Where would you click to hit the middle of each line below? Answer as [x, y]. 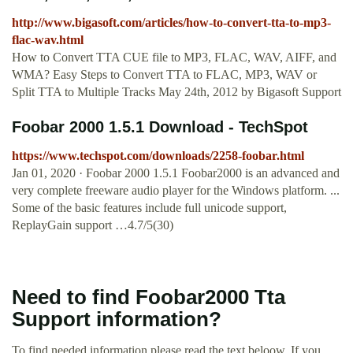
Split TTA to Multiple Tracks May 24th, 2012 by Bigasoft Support [176, 92]
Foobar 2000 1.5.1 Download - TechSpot [160, 127]
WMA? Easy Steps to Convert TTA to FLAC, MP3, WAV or [164, 75]
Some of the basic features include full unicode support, [149, 208]
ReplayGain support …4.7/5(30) [93, 225]
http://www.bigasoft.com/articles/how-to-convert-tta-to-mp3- [171, 23]
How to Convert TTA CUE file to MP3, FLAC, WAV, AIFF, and [174, 58]
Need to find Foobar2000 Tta [149, 297]
